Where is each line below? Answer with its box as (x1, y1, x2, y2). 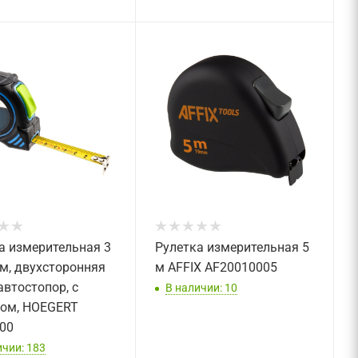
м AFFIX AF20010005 (154, 260, 277, 276)
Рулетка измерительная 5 (154, 240, 309, 256)
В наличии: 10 (165, 280, 237, 294)
